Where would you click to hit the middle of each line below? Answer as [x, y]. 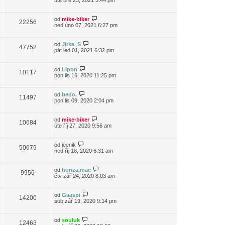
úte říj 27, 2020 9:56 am [83, 126]
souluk [71, 220]
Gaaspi [71, 195]
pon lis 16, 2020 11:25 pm [85, 75]
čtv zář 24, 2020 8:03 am [85, 176]
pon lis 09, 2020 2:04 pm [84, 100]
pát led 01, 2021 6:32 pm [84, 50]
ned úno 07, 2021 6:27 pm [86, 25]
